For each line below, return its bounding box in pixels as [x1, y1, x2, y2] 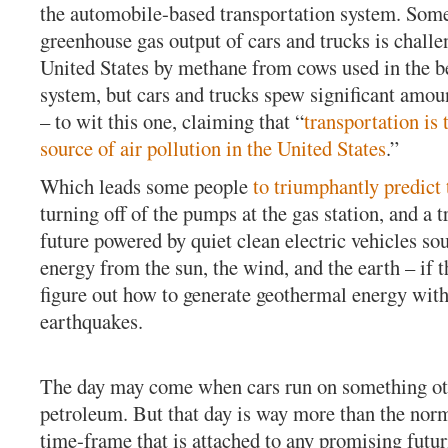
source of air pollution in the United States [40, 133, 386, 162]
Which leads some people [40, 171, 253, 200]
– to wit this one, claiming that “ [40, 106, 304, 135]
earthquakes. [40, 306, 143, 335]
